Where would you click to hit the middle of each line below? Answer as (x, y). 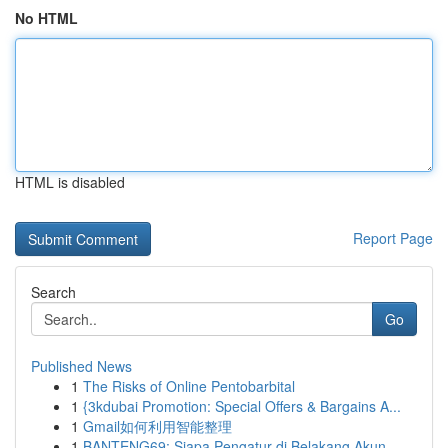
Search (53, 292)
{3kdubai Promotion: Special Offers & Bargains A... (242, 406)
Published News (81, 366)
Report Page (393, 238)
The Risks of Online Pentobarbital (189, 386)
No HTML (46, 18)
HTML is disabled (70, 182)
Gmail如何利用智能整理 (157, 426)
